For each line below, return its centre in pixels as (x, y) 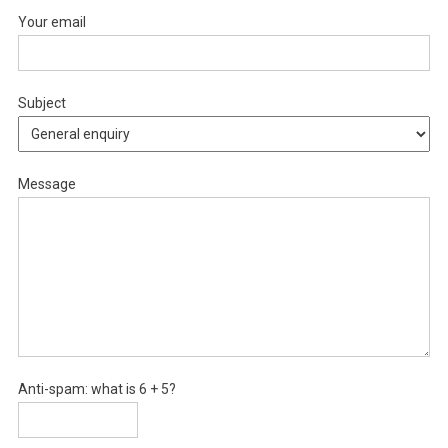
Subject (41, 102)
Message (46, 183)
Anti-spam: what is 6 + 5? (96, 388)
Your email (51, 21)
